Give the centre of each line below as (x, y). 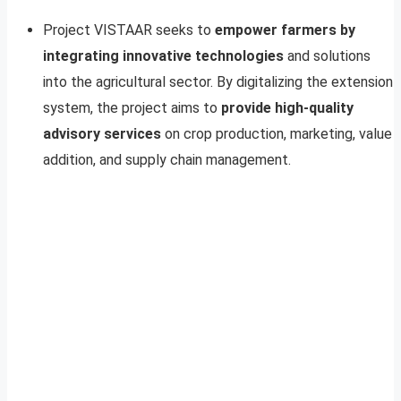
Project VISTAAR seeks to (129, 30)
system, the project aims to (132, 107)
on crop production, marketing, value (277, 133)
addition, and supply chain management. (167, 159)
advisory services (102, 133)
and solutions (327, 55)
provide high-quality (287, 107)
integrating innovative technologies (163, 55)
